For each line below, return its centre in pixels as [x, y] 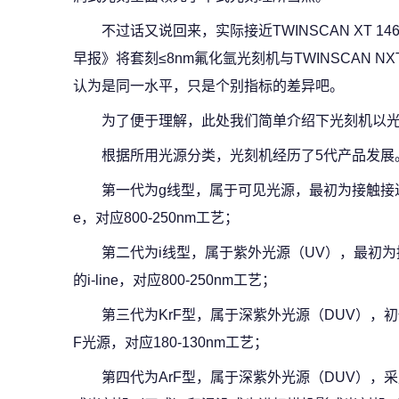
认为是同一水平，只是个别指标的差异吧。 [208, 85]
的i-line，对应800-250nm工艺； [175, 280]
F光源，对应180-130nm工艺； [171, 342]
